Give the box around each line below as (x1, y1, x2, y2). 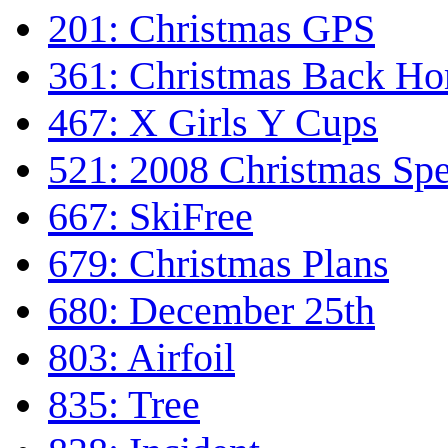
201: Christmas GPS (48, 6, 375, 52)
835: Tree (48, 382, 200, 428)
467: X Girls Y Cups (48, 100, 378, 146)
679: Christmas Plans (48, 241, 389, 287)
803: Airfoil (48, 335, 235, 381)
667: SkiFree (48, 194, 253, 240)
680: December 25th (48, 288, 375, 334)
